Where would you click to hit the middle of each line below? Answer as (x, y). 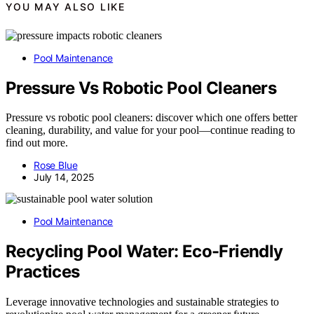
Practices (43, 272)
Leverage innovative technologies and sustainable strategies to (142, 302)
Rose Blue (56, 165)
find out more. (37, 143)
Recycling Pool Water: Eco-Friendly (144, 252)
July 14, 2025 (64, 177)
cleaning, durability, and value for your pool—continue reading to (150, 130)
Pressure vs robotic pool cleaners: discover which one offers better (151, 118)
